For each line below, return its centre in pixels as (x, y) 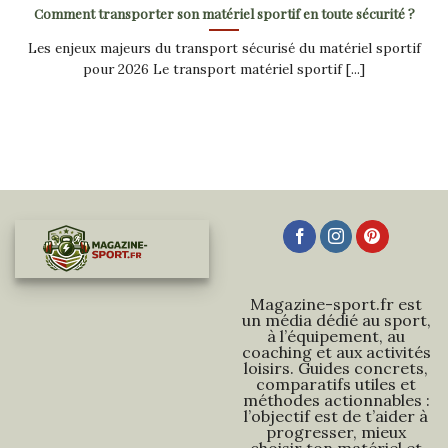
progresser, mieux (336, 432)
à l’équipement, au (336, 336)
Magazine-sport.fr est (336, 304)
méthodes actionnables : (336, 400)
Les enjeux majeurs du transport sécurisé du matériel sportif (224, 47)
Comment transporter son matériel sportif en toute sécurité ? (224, 12)
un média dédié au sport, (336, 320)
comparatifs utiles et (336, 384)
